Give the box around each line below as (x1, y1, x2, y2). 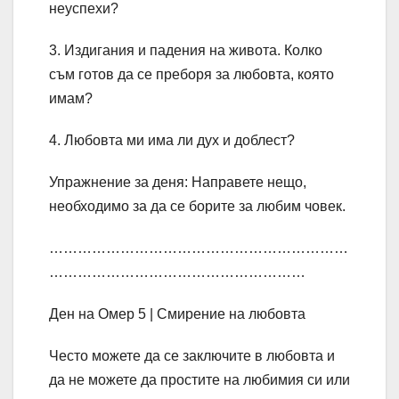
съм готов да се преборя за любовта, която (49, 67, 334, 83)
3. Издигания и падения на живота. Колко (49, 43, 322, 59)
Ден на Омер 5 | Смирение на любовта (49, 306, 305, 322)
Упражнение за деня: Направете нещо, (49, 175, 306, 191)
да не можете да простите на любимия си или (49, 372, 350, 388)
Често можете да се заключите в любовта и (49, 348, 335, 364)
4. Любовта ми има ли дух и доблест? (49, 133, 295, 149)
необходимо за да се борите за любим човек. (49, 199, 346, 215)
